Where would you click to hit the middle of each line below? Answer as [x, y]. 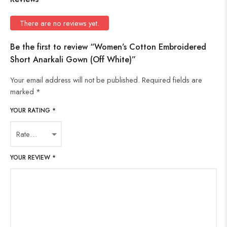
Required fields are [172, 80]
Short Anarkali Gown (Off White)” [73, 59]
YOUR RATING [31, 110]
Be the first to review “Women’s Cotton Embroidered [108, 47]
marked [23, 91]
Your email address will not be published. [75, 80]
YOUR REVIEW [31, 157]
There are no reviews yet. [60, 23]
